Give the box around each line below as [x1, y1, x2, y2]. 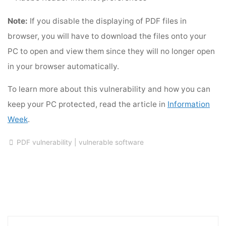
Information [167, 99, 210, 109]
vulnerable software [79, 138, 144, 147]
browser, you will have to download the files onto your [8, 31, 207, 41]
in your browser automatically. [8, 62, 120, 72]
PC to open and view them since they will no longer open [8, 46, 215, 56]
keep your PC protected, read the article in [8, 99, 168, 109]
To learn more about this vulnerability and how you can [8, 84, 211, 94]
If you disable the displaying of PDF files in [28, 16, 187, 26]
